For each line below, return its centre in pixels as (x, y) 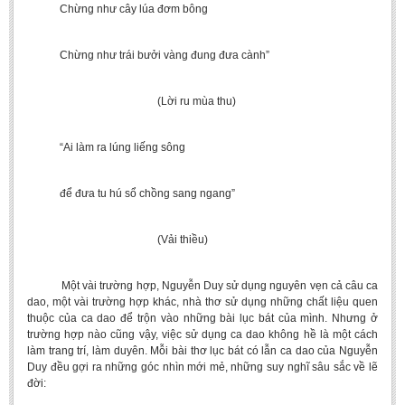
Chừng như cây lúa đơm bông (118, 9)
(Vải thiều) (118, 240)
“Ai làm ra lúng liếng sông (106, 147)
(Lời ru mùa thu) (132, 101)
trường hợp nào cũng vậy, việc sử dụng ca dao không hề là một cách (202, 334)
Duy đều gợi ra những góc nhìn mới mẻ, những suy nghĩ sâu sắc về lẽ (202, 367)
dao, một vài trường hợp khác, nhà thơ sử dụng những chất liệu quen (202, 302)
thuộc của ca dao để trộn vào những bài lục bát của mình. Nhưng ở (202, 318)
